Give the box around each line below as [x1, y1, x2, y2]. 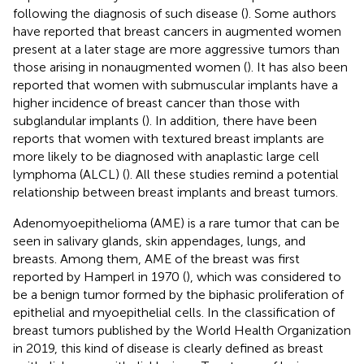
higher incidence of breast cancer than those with [13, 94, 300, 110]
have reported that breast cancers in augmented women [13, 23, 341, 39]
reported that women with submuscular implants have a [13, 76, 338, 93]
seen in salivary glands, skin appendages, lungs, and [13, 232, 305, 249]
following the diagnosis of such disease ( [13, 5, 245, 21]
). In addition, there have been [145, 112, 317, 128]
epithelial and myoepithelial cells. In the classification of [13, 304, 335, 320]
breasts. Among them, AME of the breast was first [13, 250, 300, 266]
